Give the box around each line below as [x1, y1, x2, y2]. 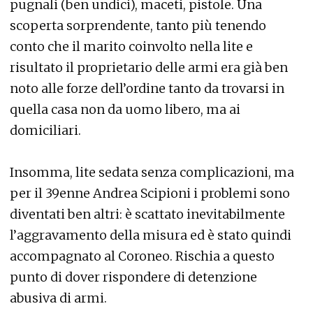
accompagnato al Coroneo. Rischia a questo [10, 248, 275, 264]
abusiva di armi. [10, 290, 107, 306]
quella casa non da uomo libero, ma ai [10, 101, 240, 117]
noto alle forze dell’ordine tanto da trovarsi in [10, 80, 284, 96]
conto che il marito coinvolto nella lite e [10, 38, 253, 54]
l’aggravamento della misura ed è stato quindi [10, 227, 291, 243]
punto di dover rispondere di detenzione [10, 269, 257, 285]
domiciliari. [10, 122, 81, 138]
